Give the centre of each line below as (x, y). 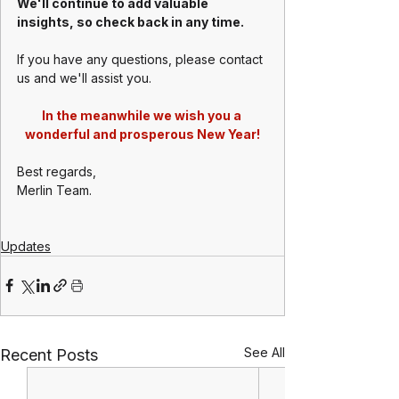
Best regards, (57, 171)
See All (265, 352)
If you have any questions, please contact (142, 59)
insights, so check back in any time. (130, 21)
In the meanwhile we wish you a (142, 115)
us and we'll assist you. (84, 77)
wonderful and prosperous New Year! (142, 134)
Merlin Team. (54, 190)
